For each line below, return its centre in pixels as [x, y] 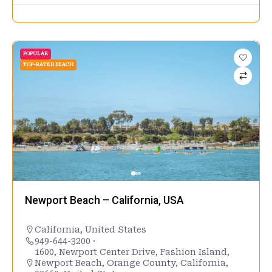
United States [116, 229]
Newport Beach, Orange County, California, [131, 263]
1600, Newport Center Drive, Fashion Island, [132, 252]
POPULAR [36, 53]
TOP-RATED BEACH [48, 64]
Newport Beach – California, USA [104, 200]
